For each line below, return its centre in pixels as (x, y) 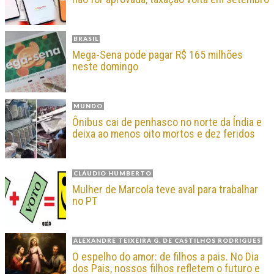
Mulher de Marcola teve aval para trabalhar (165, 190)
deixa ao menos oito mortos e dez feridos (164, 134)
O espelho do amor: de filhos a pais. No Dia (165, 257)
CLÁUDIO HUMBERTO (113, 173)
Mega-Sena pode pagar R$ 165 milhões (157, 55)
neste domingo (105, 67)
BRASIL (86, 39)
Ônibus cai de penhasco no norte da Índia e (167, 122)
